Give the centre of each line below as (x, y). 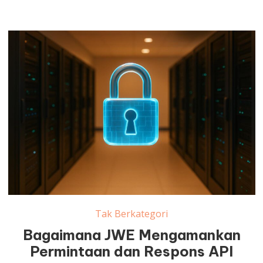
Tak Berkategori (132, 214)
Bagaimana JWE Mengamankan (131, 235)
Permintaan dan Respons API (132, 252)
